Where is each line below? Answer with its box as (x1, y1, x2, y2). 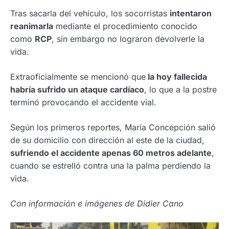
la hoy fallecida (146, 72, 207, 82)
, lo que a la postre (144, 84, 217, 95)
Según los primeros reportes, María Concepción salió (10, 122, 216, 132)
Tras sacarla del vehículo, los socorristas (10, 8, 170, 18)
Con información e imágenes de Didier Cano (10, 198, 184, 209)
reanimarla (10, 21, 53, 31)
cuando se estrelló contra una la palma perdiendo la (10, 161, 211, 171)
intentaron (170, 8, 212, 18)
